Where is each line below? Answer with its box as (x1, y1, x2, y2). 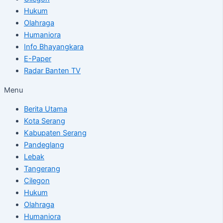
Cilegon (24, 176, 50, 186)
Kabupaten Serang (24, 128, 87, 138)
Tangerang (24, 164, 60, 174)
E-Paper (24, 54, 51, 64)
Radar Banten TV (24, 66, 81, 76)
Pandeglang (24, 140, 64, 150)
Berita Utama (24, 105, 67, 114)
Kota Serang (24, 116, 65, 126)
